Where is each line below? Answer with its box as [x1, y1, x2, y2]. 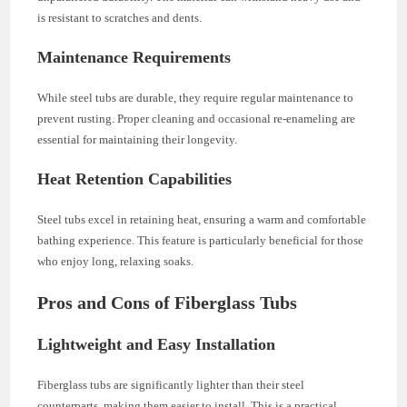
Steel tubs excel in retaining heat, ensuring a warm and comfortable [37, 212, 367, 226]
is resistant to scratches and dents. [37, 10, 203, 25]
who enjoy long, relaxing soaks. [37, 253, 194, 268]
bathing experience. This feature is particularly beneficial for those [37, 233, 364, 247]
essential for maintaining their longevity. [37, 132, 238, 146]
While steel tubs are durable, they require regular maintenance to [37, 90, 354, 104]
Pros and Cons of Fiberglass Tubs [37, 292, 298, 313]
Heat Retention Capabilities [37, 169, 233, 188]
